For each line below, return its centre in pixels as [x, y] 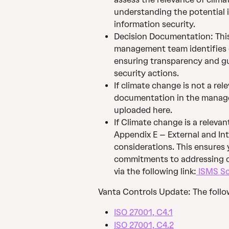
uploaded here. [143, 110]
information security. [155, 24]
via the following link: [155, 171]
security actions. [146, 73]
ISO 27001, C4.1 [143, 213]
